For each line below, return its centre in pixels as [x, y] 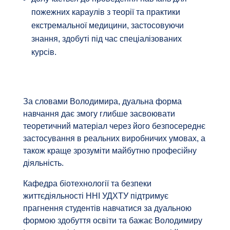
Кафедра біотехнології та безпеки [87, 183]
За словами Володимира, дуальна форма [102, 101]
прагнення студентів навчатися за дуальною [107, 208]
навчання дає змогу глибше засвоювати [99, 113]
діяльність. [43, 163]
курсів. [44, 52]
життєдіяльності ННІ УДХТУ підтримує [95, 196]
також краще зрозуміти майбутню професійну [110, 150]
